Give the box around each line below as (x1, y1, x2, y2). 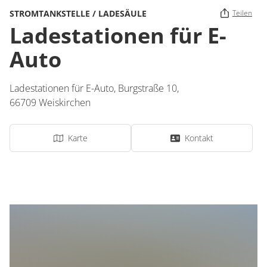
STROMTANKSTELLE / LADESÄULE (10, 7, 147, 19)
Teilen (232, 8, 252, 18)
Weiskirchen (39, 96, 91, 109)
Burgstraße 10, (118, 82, 181, 95)
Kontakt (185, 132, 213, 144)
